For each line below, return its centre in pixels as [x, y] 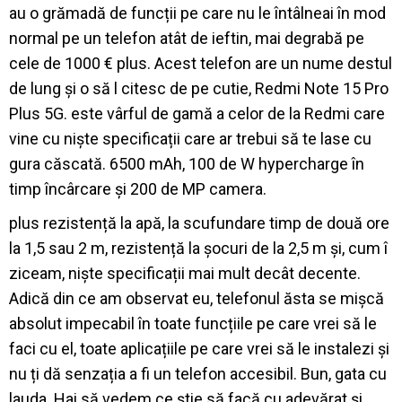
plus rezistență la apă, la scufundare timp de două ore [199, 223]
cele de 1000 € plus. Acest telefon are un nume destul [201, 63]
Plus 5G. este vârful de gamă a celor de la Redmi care [197, 113]
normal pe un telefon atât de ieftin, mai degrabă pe [187, 38]
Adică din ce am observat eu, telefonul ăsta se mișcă [197, 298]
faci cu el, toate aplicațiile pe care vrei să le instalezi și [199, 348]
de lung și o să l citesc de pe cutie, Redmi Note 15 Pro [199, 88]
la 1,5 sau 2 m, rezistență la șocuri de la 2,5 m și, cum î [198, 248]
